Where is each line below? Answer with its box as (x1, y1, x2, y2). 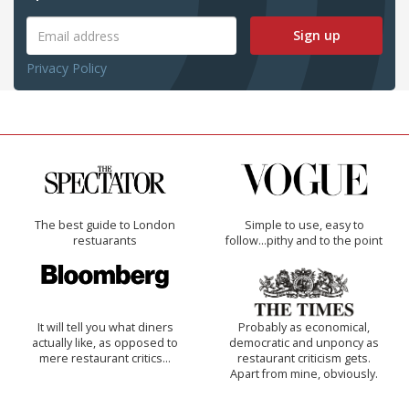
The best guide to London (35, 217, 175, 234)
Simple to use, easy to (244, 217, 364, 234)
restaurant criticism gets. (237, 351, 371, 367)
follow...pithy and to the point (225, 233, 383, 249)
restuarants (73, 233, 137, 249)
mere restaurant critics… (39, 351, 171, 367)
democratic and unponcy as (229, 335, 379, 351)
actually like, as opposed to (32, 335, 178, 351)
